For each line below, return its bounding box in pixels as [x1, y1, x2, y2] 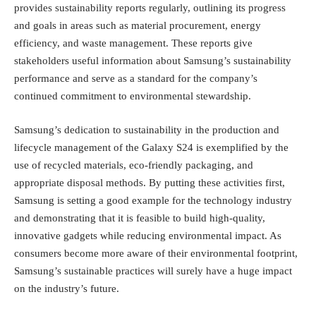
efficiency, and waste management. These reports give [14, 37, 253, 49]
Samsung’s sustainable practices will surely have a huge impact [14, 265, 292, 276]
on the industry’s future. [14, 282, 119, 294]
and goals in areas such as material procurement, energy [14, 20, 261, 32]
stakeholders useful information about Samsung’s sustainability [14, 55, 291, 67]
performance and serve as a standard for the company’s [14, 73, 257, 85]
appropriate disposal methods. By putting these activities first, [14, 176, 285, 188]
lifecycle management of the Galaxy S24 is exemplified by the [14, 141, 288, 153]
